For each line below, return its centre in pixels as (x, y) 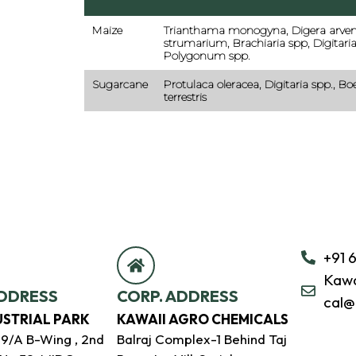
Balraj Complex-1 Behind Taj (201, 339)
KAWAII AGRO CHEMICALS (202, 319)
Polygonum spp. (207, 55)
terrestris (185, 97)
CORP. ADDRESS (177, 296)
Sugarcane (120, 84)
